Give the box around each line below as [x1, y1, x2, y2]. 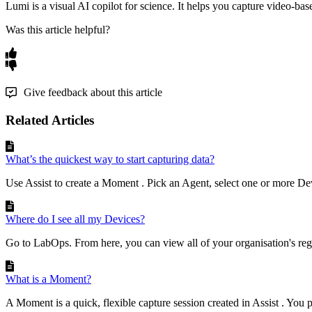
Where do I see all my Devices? [6, 213, 145, 226]
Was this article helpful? [6, 23, 110, 36]
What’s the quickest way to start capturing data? [6, 153, 214, 166]
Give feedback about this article [24, 86, 162, 98]
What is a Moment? [6, 273, 91, 286]
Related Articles [6, 112, 94, 127]
